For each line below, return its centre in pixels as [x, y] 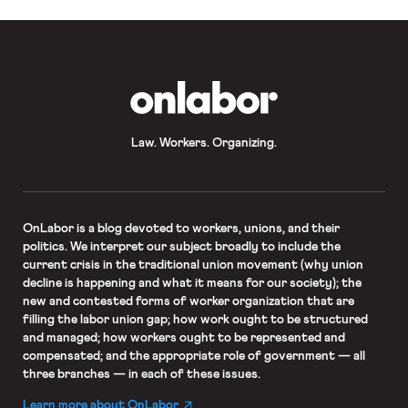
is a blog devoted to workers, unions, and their [206, 228]
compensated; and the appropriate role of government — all [194, 356]
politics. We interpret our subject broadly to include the [181, 246]
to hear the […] [60, 63]
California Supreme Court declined [115, 49]
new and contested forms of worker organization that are [188, 301]
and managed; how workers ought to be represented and [184, 337]
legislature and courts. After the [108, 34]
